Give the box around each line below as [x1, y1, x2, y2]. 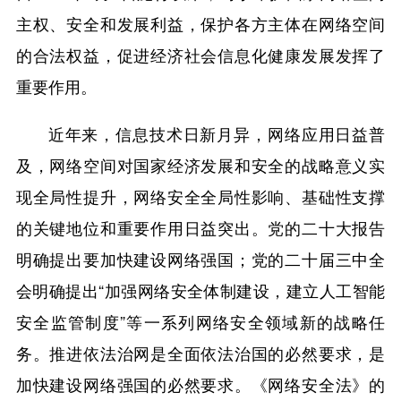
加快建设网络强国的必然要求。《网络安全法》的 [15, 371, 386, 396]
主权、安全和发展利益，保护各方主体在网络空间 [15, 11, 386, 35]
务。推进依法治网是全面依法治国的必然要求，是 [15, 340, 386, 364]
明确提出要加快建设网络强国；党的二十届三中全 [15, 246, 386, 270]
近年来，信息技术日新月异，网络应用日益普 [47, 121, 386, 145]
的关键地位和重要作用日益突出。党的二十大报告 [15, 215, 386, 239]
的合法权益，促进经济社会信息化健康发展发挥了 [15, 42, 386, 66]
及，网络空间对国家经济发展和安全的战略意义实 [15, 152, 386, 176]
